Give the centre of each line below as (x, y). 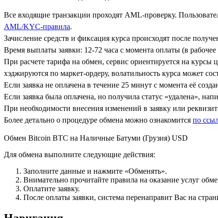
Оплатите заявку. (52, 188)
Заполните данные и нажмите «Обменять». (95, 171)
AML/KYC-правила (37, 26)
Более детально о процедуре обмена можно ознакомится (98, 120)
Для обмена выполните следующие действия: (80, 154)
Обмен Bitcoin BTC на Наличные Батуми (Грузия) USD (96, 138)
